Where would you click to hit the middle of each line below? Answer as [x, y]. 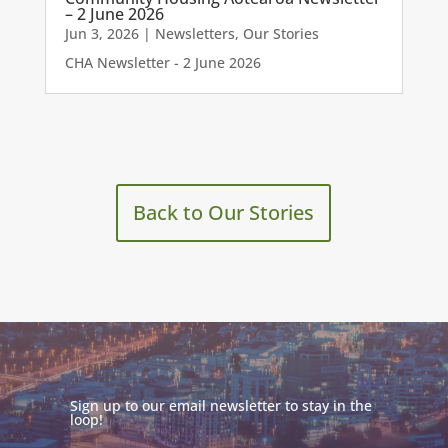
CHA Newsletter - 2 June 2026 [162, 62]
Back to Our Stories [224, 212]
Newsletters [194, 33]
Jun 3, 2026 [101, 33]
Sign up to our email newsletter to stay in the [220, 406]
